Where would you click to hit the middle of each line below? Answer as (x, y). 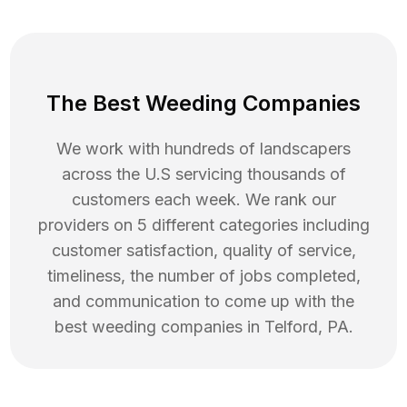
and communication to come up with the (203, 302)
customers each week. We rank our (203, 200)
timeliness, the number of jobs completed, (203, 276)
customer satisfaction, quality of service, (203, 251)
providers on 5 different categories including (203, 225)
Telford (291, 327)
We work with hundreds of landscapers (203, 149)
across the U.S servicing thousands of (203, 174)
